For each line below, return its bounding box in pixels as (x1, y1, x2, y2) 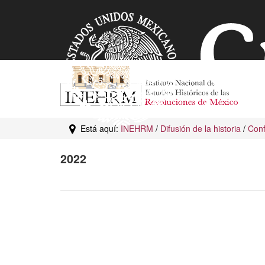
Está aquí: (76, 122, 121, 134)
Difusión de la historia (160, 122, 241, 134)
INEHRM (121, 122, 153, 134)
